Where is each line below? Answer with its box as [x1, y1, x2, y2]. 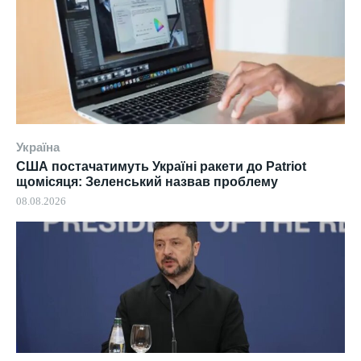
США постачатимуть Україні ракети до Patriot [16, 159, 306, 173]
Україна [16, 139, 60, 154]
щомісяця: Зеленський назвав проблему [16, 174, 278, 189]
